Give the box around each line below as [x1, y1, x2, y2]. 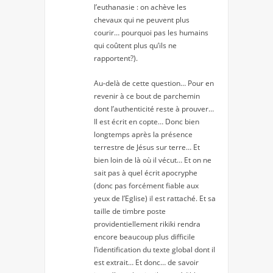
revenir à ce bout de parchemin [94, 91, 200, 102]
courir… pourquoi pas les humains [94, 27, 208, 38]
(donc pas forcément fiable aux [94, 180, 199, 191]
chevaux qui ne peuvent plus [94, 15, 190, 26]
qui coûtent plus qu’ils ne [94, 40, 177, 51]
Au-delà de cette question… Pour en [94, 78, 214, 89]
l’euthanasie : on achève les [94, 2, 186, 13]
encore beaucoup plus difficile [94, 232, 195, 243]
